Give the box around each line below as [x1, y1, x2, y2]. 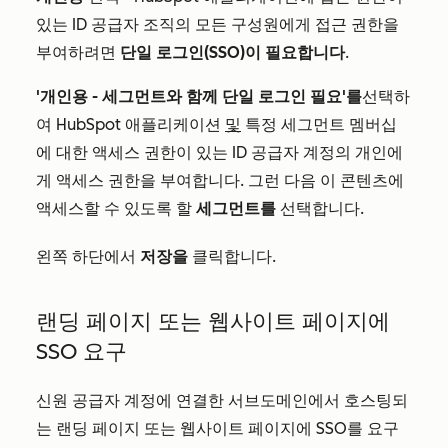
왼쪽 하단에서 [36, 247, 140, 267]
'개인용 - [36, 87, 102, 107]
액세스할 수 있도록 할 [36, 199, 196, 219]
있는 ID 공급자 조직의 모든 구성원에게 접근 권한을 [36, 15, 399, 35]
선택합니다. [276, 199, 364, 219]
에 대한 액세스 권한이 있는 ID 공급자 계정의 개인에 [36, 143, 403, 163]
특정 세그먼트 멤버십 [241, 115, 397, 135]
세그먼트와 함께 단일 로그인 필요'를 [102, 87, 362, 107]
